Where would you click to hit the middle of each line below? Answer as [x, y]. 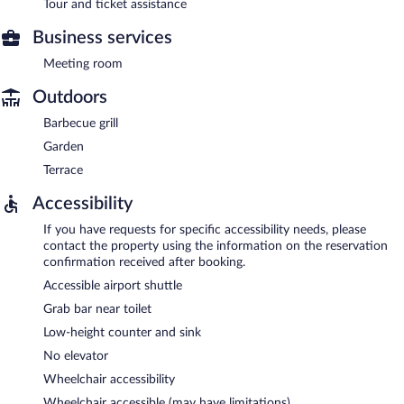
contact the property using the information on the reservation [216, 246]
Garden [64, 147]
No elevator [76, 356]
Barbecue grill [81, 123]
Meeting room [83, 64]
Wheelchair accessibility [109, 379]
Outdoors [70, 97]
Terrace [63, 170]
